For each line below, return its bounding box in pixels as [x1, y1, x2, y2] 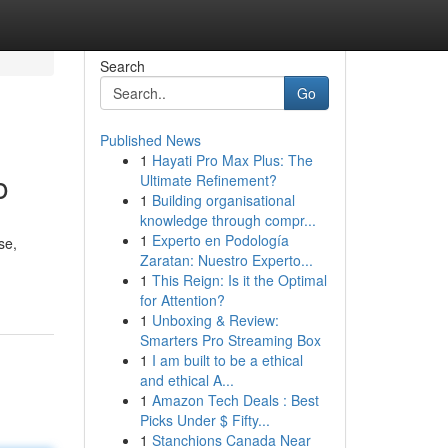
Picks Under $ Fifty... [139, 410, 270, 430]
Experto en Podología [151, 230, 289, 250]
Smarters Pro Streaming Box [139, 330, 321, 350]
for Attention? [139, 290, 225, 310]
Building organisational [151, 190, 295, 210]
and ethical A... [139, 370, 234, 390]
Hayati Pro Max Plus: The [151, 150, 313, 170]
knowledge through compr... [139, 210, 316, 230]
